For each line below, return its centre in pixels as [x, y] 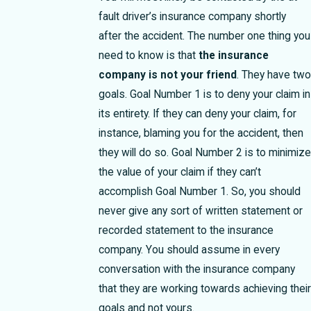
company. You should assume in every [189, 250]
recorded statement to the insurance [186, 230]
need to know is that [148, 55]
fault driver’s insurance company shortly [192, 16]
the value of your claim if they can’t [179, 172]
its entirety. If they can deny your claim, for [197, 114]
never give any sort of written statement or [200, 211]
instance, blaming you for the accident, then [201, 133]
